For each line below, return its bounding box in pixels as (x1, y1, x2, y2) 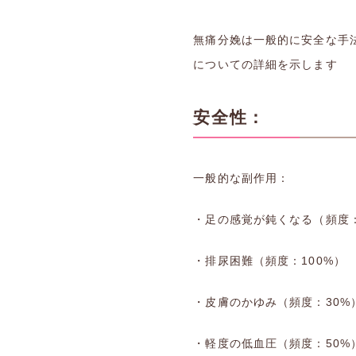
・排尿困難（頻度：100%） (193, 253, 346, 267)
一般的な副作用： (193, 171, 290, 184)
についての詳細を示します (193, 58, 338, 72)
